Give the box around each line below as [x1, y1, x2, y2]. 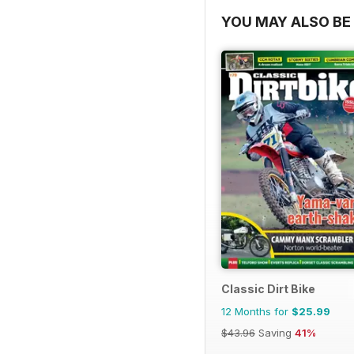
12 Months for [221, 305, 292, 318]
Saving [255, 326, 295, 340]
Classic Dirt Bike [221, 282, 315, 296]
